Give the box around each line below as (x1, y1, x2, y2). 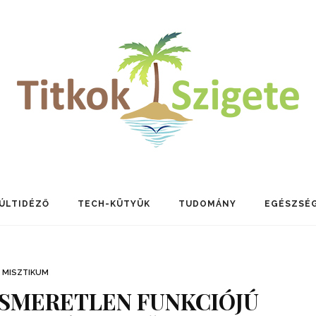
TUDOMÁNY (178, 199, 236, 209)
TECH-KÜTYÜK (78, 199, 150, 209)
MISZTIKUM (1, 268, 49, 277)
